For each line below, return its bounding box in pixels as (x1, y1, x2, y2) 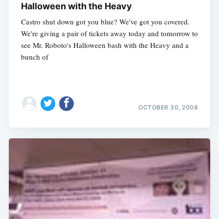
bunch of (21, 51, 48, 62)
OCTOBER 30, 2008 (138, 103, 198, 111)
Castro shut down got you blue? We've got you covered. (21, 16, 190, 26)
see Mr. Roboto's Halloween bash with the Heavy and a (21, 40, 189, 50)
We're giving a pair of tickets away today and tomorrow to (21, 28, 198, 38)
